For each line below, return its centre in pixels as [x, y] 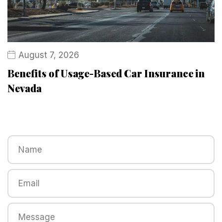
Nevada [25, 88]
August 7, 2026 [49, 55]
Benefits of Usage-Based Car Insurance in [106, 73]
